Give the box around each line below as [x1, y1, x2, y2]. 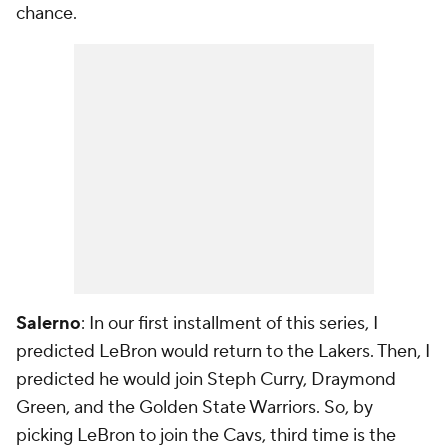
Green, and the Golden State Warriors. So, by [16, 396, 373, 419]
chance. [16, 2, 77, 25]
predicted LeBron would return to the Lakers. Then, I [16, 340, 430, 363]
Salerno [16, 312, 81, 335]
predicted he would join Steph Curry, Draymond [16, 368, 396, 391]
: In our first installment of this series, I [81, 312, 378, 335]
